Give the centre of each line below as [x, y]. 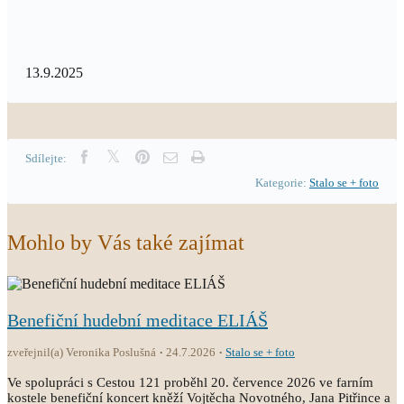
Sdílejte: [46, 158]
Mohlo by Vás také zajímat [126, 243]
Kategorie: [282, 183]
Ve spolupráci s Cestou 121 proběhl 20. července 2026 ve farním [190, 382]
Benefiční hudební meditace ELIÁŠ [138, 320]
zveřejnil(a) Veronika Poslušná [82, 352]
